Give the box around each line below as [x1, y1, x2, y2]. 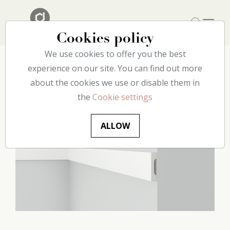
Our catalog [39, 63, 84, 74]
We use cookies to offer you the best [44, 48, 186, 60]
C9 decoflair [100, 63, 145, 74]
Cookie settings [92, 91, 152, 103]
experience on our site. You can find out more [28, 63, 202, 74]
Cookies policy [56, 32, 154, 46]
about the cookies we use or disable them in [30, 77, 200, 88]
